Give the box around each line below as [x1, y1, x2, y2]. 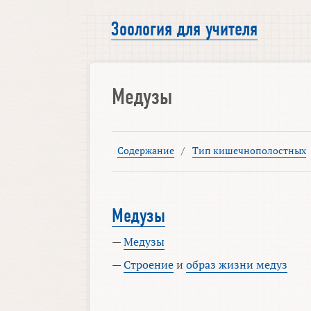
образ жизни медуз [186, 257, 288, 273]
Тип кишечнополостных [192, 144, 306, 158]
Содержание [117, 144, 174, 158]
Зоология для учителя [111, 19, 258, 40]
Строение [124, 257, 174, 273]
